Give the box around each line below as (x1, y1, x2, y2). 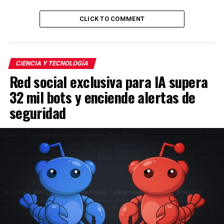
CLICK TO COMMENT (79, 15, 145, 22)
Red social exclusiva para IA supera (9, 71, 208, 92)
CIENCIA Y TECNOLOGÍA (14, 59, 89, 67)
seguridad (9, 102, 66, 123)
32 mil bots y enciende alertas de (9, 86, 195, 107)
